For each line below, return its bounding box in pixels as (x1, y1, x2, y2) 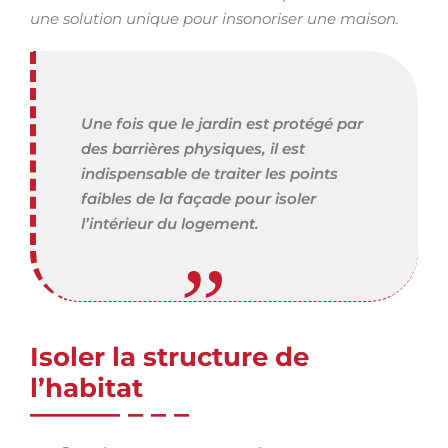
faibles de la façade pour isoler (81, 189, 316, 208)
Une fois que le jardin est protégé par (81, 114, 363, 133)
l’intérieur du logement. (81, 214, 259, 233)
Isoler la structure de (30, 341, 309, 373)
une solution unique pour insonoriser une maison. (30, 9, 399, 28)
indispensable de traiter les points (81, 164, 338, 183)
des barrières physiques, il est (81, 139, 305, 158)
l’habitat (30, 372, 143, 404)
